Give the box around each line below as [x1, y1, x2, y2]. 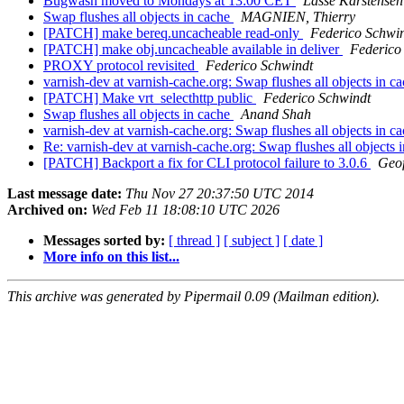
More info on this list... [43, 249, 179, 265]
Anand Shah [241, 106, 311, 123]
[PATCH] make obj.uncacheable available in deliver [43, 41, 343, 58]
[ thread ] [169, 233, 220, 249]
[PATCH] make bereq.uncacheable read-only [43, 25, 303, 41]
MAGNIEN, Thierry [241, 9, 355, 25]
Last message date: [7, 186, 122, 202]
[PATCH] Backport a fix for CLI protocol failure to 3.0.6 [43, 155, 371, 171]
